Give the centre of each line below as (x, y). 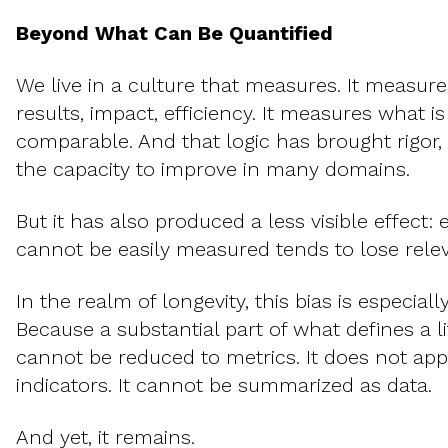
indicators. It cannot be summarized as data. (224, 385)
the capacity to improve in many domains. (213, 169)
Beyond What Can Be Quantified (174, 33)
